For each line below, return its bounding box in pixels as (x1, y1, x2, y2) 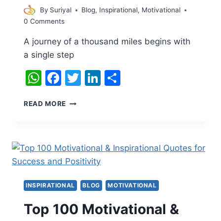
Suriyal (50, 6, 72, 14)
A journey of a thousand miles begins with (24, 37, 190, 47)
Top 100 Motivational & (24, 201, 179, 218)
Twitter (81, 68, 134, 88)
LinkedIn (101, 68, 163, 88)
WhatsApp (41, 68, 119, 88)
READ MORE (24, 100, 67, 108)
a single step (24, 50, 74, 60)
